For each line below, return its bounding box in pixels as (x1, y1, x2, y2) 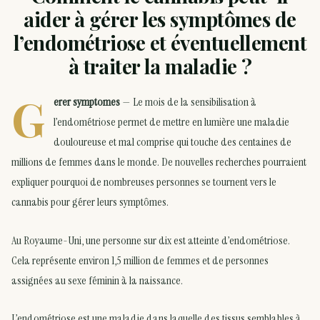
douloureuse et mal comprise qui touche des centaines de (54, 134, 291, 149)
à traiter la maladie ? (68, 53, 252, 80)
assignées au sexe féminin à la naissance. (11, 272, 183, 288)
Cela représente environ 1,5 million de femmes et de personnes (11, 252, 269, 268)
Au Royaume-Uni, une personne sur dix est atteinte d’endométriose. (11, 232, 290, 248)
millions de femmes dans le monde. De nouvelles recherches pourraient (11, 154, 306, 169)
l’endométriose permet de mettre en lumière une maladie (54, 114, 289, 129)
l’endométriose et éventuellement (13, 29, 307, 56)
